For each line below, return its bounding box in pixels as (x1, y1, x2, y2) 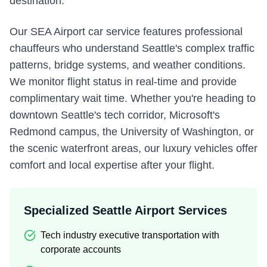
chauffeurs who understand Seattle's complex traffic (10, 42, 254, 54)
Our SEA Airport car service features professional (10, 26, 243, 38)
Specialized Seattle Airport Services (24, 204, 227, 217)
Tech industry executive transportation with (41, 230, 219, 240)
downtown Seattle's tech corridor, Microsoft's (10, 109, 220, 121)
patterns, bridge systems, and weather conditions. (10, 59, 246, 71)
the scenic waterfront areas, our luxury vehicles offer (10, 142, 257, 154)
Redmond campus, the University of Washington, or (10, 126, 254, 138)
